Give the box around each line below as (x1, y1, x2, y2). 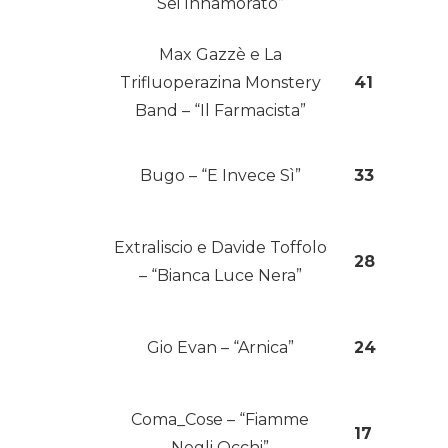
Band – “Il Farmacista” (134, 101, 306, 121)
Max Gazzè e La (158, 45, 282, 65)
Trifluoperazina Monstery (119, 73, 321, 93)
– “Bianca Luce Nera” (138, 266, 302, 286)
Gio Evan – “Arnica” (146, 338, 294, 358)
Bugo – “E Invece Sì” (139, 166, 301, 186)
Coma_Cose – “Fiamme (131, 410, 309, 430)
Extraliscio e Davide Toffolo (113, 238, 327, 258)
